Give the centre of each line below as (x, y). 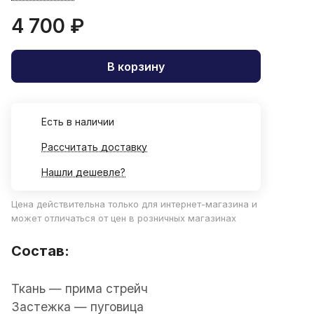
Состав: (40, 251)
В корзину (136, 66)
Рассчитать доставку (94, 147)
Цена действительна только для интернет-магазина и (134, 204)
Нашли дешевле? (83, 172)
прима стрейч (107, 289)
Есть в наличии (78, 122)
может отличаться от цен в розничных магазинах (124, 218)
